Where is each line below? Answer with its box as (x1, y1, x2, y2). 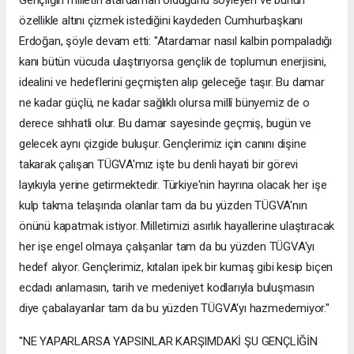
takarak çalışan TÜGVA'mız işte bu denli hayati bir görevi (19, 156, 299, 171)
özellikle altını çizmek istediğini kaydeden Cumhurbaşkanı (19, 13, 303, 28)
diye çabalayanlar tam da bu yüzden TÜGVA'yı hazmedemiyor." (19, 300, 330, 315)
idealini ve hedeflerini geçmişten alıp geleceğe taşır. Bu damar (19, 74, 325, 89)
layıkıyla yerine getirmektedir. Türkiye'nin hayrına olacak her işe (19, 177, 327, 192)
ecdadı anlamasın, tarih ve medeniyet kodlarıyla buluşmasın (19, 280, 314, 295)
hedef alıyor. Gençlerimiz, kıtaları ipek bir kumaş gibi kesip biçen (19, 259, 333, 274)
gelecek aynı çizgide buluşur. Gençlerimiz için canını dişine (19, 136, 307, 151)
